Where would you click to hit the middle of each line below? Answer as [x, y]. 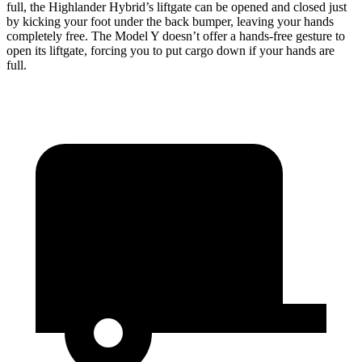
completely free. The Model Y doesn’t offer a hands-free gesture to [176, 36]
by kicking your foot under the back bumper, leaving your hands [170, 21]
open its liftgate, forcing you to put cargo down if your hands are [170, 50]
